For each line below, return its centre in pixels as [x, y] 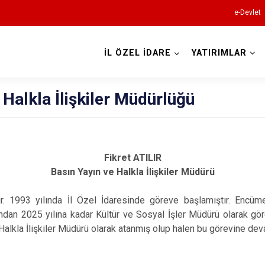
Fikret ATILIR [132, 158]
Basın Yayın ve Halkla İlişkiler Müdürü [132, 172]
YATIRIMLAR [219, 53]
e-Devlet [247, 12]
